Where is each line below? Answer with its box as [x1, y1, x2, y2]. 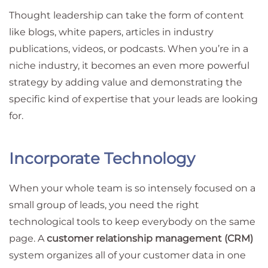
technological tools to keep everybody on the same [9, 216, 255, 227]
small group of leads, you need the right [9, 199, 199, 211]
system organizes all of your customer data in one [9, 249, 246, 261]
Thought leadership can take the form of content [9, 10, 244, 21]
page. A [9, 233, 47, 244]
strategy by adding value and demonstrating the [9, 77, 242, 88]
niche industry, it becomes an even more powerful [9, 60, 249, 71]
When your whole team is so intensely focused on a [9, 182, 255, 194]
